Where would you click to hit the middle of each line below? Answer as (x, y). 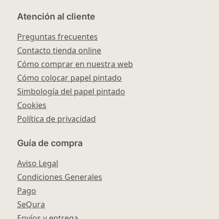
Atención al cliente (56, 17)
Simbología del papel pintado (71, 92)
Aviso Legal (38, 164)
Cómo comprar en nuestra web (75, 64)
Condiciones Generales (60, 177)
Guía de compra (50, 143)
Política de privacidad (56, 119)
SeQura (31, 205)
